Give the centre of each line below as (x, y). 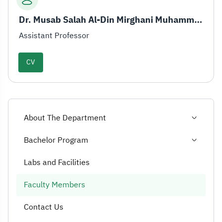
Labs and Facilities (57, 162)
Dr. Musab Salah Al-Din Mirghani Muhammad (198, 19)
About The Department (65, 118)
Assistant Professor (54, 35)
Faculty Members (55, 185)
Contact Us (44, 207)
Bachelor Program (56, 140)
